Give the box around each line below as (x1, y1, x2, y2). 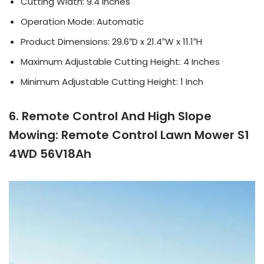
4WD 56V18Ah (9, 146, 91, 162)
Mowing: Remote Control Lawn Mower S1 (9, 127, 249, 143)
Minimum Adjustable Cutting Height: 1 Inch (21, 75, 203, 88)
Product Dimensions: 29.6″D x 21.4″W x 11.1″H (21, 35, 202, 48)
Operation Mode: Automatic (21, 15, 144, 28)
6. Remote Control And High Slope (9, 108, 212, 124)
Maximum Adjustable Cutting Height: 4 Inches (21, 55, 220, 68)
